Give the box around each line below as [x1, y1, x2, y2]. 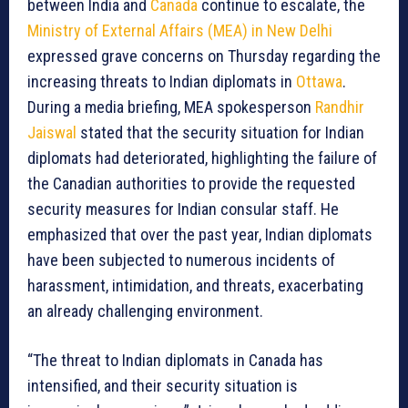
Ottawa [296, 72, 342, 92]
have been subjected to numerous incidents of [27, 250, 335, 270]
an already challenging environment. [27, 301, 263, 321]
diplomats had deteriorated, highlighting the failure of [27, 148, 377, 168]
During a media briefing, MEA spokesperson [27, 97, 315, 117]
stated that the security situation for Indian [76, 123, 364, 143]
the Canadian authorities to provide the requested [27, 174, 355, 194]
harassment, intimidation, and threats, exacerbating [27, 276, 363, 296]
